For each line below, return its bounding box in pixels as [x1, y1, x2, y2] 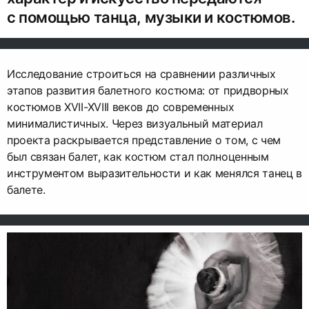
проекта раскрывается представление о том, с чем [7, 133, 281, 148]
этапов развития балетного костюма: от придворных [7, 83, 289, 98]
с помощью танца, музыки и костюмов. [7, 8, 295, 27]
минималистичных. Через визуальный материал [7, 117, 263, 131]
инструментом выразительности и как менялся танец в [7, 166, 302, 181]
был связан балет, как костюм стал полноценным [7, 150, 269, 164]
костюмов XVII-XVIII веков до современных [7, 100, 235, 114]
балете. [7, 183, 46, 197]
